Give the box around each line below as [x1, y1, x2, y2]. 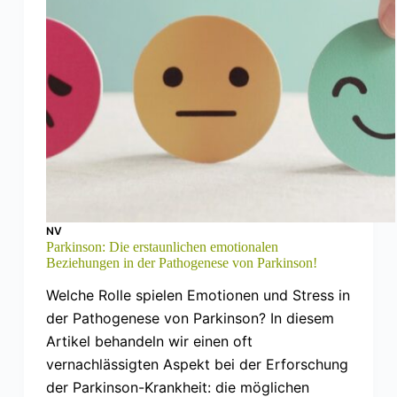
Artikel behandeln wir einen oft [45, 332, 253, 351]
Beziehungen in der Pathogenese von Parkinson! [45, 254, 317, 270]
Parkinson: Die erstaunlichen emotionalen [45, 238, 278, 254]
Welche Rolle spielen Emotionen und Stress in [45, 286, 350, 305]
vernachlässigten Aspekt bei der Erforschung [45, 355, 348, 374]
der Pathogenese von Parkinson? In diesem [45, 309, 334, 328]
